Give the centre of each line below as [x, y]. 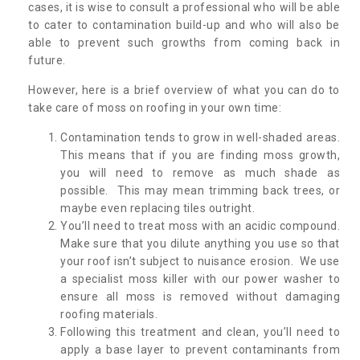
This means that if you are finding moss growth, [200, 155]
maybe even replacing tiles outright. [157, 209]
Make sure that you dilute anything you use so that [200, 244]
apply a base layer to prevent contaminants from [200, 350]
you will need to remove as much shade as [200, 173]
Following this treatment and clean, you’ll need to [200, 332]
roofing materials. [109, 315]
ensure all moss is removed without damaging [200, 297]
